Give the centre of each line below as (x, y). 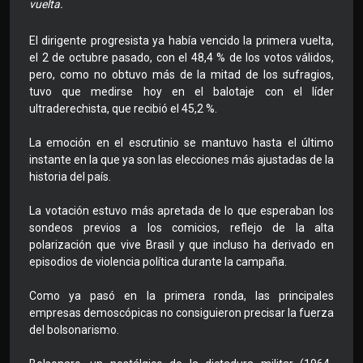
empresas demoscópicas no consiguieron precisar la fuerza (181, 313)
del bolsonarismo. (74, 330)
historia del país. (70, 177)
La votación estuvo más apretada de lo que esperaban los (181, 211)
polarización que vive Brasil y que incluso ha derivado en (181, 245)
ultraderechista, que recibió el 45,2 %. (123, 109)
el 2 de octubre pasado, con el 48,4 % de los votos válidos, (181, 58)
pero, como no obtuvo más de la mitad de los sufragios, (181, 75)
